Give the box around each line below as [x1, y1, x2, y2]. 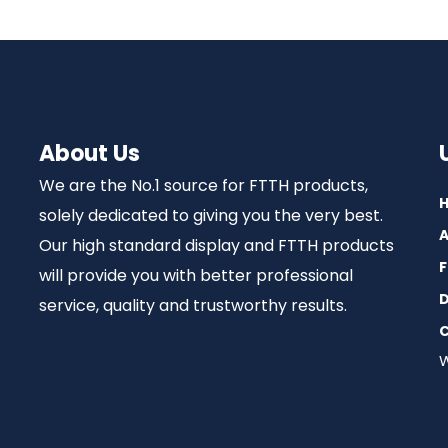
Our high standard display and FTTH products [38, 234, 394, 257]
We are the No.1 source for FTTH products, [38, 174, 368, 197]
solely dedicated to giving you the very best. [38, 204, 383, 227]
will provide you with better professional [38, 264, 353, 287]
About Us [38, 138, 140, 169]
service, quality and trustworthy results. [38, 294, 347, 317]
